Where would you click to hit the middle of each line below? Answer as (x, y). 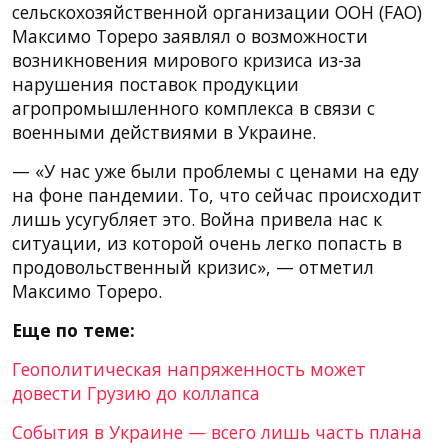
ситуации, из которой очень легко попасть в (207, 242)
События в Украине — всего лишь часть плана (217, 431)
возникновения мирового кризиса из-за (187, 59)
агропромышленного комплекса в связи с (193, 107)
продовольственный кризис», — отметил (193, 266)
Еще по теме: (73, 329)
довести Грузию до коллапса (136, 392)
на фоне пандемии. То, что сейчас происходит (217, 194)
